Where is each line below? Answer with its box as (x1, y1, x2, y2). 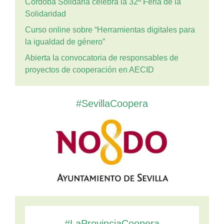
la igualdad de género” (25, 37, 105, 46)
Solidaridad (25, 9, 66, 18)
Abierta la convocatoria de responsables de (25, 53, 178, 62)
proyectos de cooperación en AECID (25, 65, 154, 74)
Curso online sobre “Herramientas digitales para (25, 25, 195, 34)
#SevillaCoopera (76, 98, 148, 109)
